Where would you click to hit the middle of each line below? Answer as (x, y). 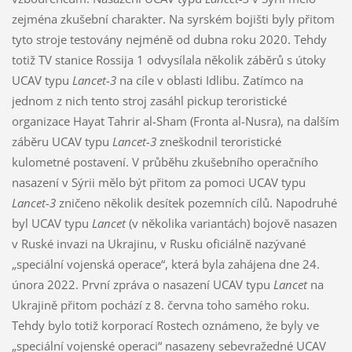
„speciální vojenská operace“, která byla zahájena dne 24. (165, 264)
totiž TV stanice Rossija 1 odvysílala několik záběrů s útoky (169, 60)
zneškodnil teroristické (218, 142)
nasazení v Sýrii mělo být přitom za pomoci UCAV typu (158, 183)
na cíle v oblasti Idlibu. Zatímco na (209, 81)
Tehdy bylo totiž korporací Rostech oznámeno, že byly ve (165, 326)
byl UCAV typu (51, 224)
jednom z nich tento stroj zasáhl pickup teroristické (149, 101)
